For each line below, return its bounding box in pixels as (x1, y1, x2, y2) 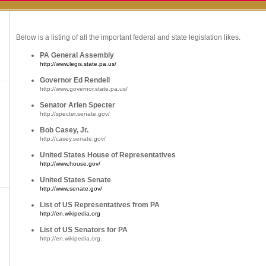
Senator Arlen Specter (40, 101, 115, 109)
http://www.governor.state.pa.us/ (40, 85, 128, 92)
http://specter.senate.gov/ (40, 110, 110, 117)
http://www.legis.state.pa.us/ (40, 61, 116, 67)
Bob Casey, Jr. (40, 126, 88, 134)
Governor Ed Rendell (40, 76, 110, 84)
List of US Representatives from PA (40, 201, 160, 209)
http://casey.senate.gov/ (40, 135, 106, 142)
